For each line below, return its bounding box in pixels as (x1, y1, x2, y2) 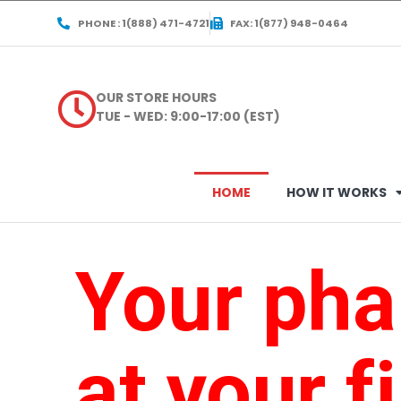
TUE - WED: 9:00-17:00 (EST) (96, 107, 281, 125)
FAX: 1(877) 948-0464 (230, 15, 348, 30)
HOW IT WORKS (286, 183, 387, 201)
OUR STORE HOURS (96, 88, 218, 107)
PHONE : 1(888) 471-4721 (77, 15, 209, 30)
